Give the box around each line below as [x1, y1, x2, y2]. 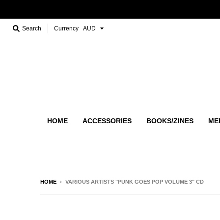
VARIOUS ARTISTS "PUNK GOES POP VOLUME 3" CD [65, 178, 204, 185]
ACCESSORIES [82, 116, 132, 125]
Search [22, 25, 41, 32]
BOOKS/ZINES [146, 116, 193, 125]
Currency [54, 25, 79, 32]
